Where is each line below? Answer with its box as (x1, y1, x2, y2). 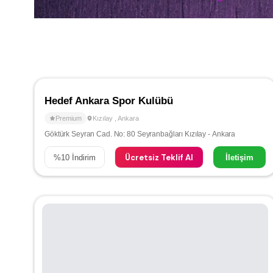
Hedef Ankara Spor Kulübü (44, 95, 173, 107)
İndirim (69, 152, 96, 162)
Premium (55, 115, 82, 122)
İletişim (225, 152, 254, 162)
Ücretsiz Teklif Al (125, 152, 194, 163)
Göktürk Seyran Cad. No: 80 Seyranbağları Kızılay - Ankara (44, 130, 236, 139)
